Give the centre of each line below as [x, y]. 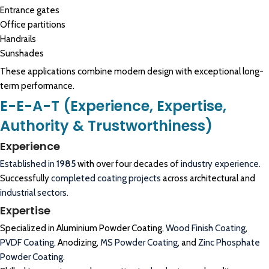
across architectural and [208, 179]
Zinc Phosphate [229, 243]
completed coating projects [106, 179]
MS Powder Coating [139, 243]
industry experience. [221, 164]
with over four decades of [128, 164]
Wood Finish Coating [206, 228]
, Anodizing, [77, 243]
